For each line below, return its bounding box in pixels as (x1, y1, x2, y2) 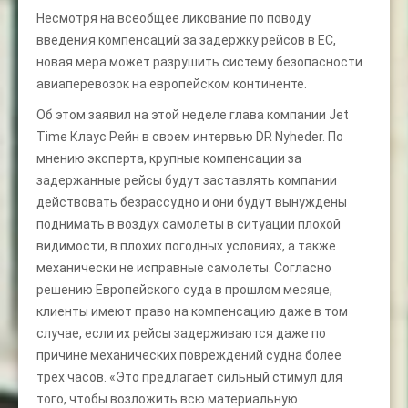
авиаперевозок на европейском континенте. (36, 76, 307, 91)
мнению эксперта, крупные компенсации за (36, 150, 301, 166)
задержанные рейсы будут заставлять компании (36, 172, 337, 188)
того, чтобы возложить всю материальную (36, 391, 298, 406)
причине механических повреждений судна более (36, 347, 342, 362)
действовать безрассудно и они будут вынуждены (36, 194, 347, 209)
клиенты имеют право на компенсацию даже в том (36, 303, 348, 319)
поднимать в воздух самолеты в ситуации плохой (36, 216, 341, 231)
